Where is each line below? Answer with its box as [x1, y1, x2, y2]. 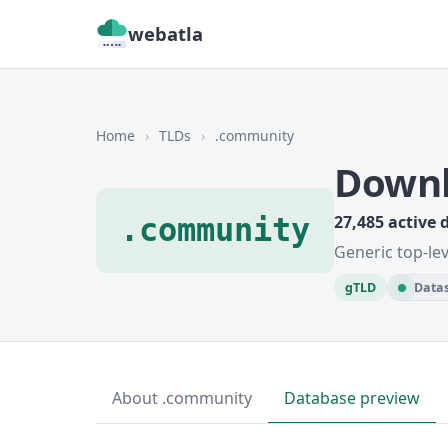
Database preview [284, 387, 420, 409]
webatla [128, 21, 203, 46]
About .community [112, 387, 252, 409]
